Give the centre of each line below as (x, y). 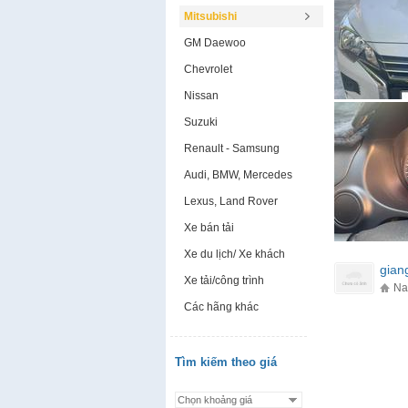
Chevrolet (208, 69)
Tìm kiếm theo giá (225, 362)
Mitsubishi (210, 16)
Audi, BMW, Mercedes (238, 175)
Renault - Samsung (231, 148)
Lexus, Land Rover (230, 201)
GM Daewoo (214, 43)
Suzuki (200, 122)
